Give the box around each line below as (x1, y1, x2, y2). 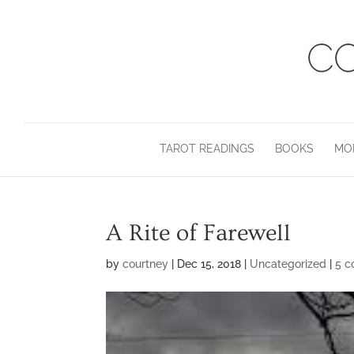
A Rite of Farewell (106, 220, 292, 247)
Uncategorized (250, 258, 327, 270)
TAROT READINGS (160, 142, 254, 155)
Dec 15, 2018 (177, 258, 242, 270)
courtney (122, 258, 169, 270)
